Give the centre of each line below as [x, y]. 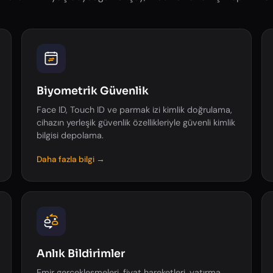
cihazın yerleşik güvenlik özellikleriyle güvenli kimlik [136, 122]
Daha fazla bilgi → [70, 159]
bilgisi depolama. [70, 135]
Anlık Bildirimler [80, 253]
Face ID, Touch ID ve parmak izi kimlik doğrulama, [134, 110]
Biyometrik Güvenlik [92, 91]
